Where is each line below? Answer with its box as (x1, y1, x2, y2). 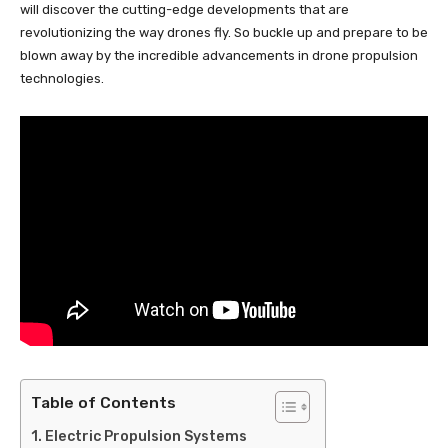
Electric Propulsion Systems (44, 427, 247, 445)
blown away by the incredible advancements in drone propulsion (20, 48, 418, 64)
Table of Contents (31, 392, 176, 412)
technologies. (20, 71, 104, 87)
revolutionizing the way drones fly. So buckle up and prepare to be (20, 25, 428, 41)
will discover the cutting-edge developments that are (20, 2, 349, 18)
